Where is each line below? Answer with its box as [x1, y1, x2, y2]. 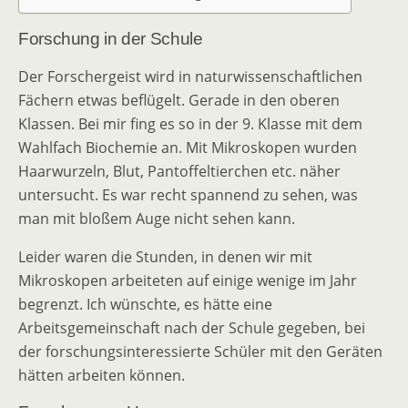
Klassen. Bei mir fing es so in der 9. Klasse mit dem [18, 114, 362, 134]
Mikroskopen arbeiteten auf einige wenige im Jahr [18, 270, 357, 291]
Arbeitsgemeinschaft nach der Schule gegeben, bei [18, 318, 365, 338]
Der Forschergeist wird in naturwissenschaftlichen [18, 66, 362, 87]
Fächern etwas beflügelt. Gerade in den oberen [18, 90, 340, 110]
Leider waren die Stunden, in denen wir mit [18, 247, 312, 267]
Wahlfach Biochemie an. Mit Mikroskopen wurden [18, 138, 357, 158]
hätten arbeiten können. [18, 365, 185, 385]
